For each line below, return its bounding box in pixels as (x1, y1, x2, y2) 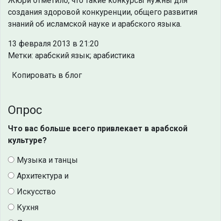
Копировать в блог (12, 71, 82, 80)
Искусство (17, 187, 56, 197)
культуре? (8, 136, 47, 146)
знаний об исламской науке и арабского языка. (8, 19, 182, 29)
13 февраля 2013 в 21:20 (8, 39, 99, 49)
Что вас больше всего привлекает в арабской (8, 124, 187, 134)
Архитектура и (17, 171, 69, 181)
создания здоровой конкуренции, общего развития (8, 7, 197, 17)
